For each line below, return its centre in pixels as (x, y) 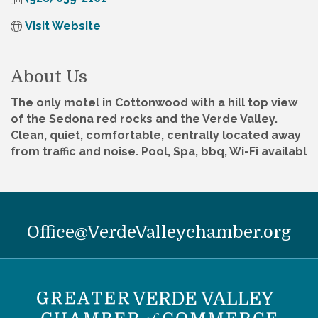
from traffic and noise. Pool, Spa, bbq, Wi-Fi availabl (159, 152)
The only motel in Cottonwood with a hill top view (154, 103)
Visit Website (63, 26)
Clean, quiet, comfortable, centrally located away (156, 136)
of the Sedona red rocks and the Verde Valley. (144, 119)
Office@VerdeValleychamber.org (159, 232)
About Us (49, 77)
